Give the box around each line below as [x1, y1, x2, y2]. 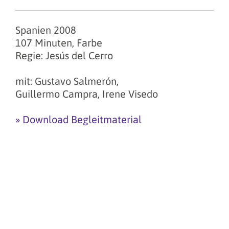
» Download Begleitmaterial [15, 113, 142, 126]
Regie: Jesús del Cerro [15, 50, 113, 62]
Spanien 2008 [15, 24, 76, 36]
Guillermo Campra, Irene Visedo [15, 88, 158, 100]
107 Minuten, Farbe [15, 37, 102, 49]
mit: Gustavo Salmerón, [15, 75, 119, 87]
